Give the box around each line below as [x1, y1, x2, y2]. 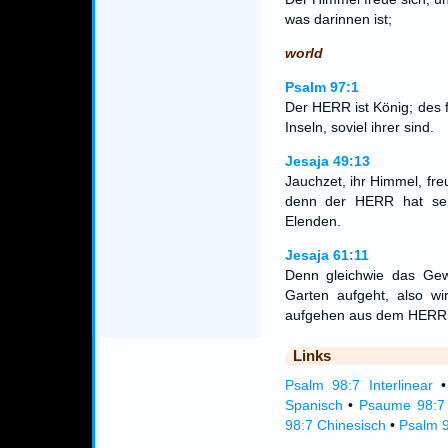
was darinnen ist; [284, 11, 392, 27]
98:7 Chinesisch [284, 417, 386, 433]
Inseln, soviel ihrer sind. [284, 119, 434, 135]
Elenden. [284, 213, 341, 229]
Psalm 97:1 [284, 79, 359, 95]
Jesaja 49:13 [284, 153, 370, 169]
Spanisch [284, 397, 343, 413]
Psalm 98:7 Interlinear [284, 377, 433, 393]
